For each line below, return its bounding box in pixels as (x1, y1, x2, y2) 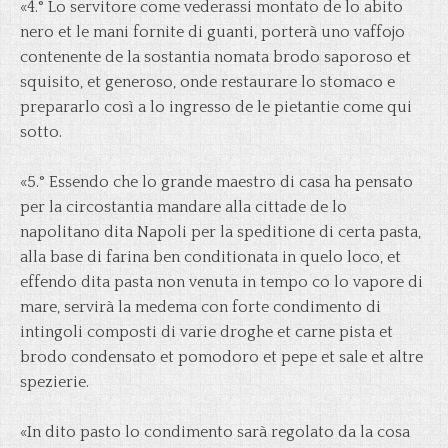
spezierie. (20, 373, 89, 391)
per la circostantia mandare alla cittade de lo (20, 198, 347, 216)
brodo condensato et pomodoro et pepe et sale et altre (20, 348, 423, 366)
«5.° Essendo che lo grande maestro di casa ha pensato (20, 173, 413, 191)
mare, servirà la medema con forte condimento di (20, 298, 381, 316)
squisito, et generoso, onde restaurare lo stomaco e (20, 73, 395, 91)
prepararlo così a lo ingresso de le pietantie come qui (20, 98, 412, 116)
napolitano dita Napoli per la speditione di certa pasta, (20, 223, 421, 241)
